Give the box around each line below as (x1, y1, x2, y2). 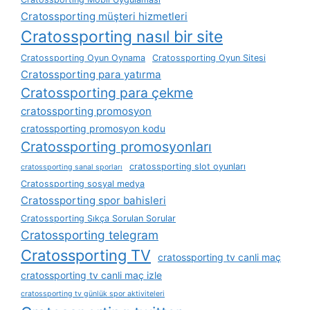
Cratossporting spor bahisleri (21, 194, 166, 208)
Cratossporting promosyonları (21, 138, 212, 156)
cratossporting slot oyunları (129, 161, 246, 172)
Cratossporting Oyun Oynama (21, 53, 145, 64)
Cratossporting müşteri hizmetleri (21, 10, 188, 24)
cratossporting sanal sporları (21, 163, 122, 172)
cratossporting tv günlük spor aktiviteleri (21, 289, 165, 299)
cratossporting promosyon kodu (21, 122, 165, 135)
